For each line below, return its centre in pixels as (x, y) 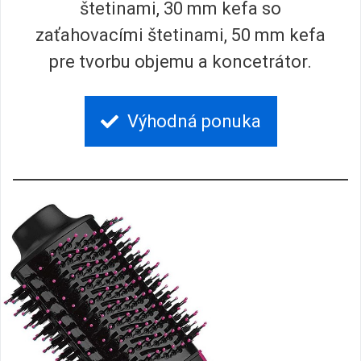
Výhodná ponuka (194, 122)
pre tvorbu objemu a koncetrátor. (180, 62)
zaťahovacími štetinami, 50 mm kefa (180, 35)
